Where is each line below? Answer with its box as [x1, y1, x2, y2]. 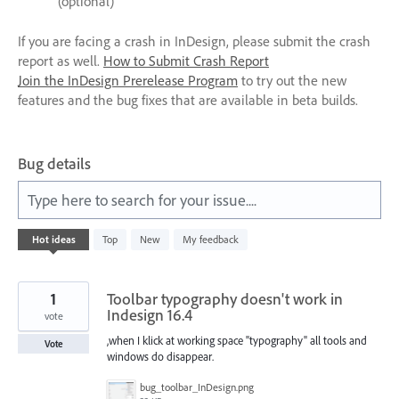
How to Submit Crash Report [103, 51, 269, 69]
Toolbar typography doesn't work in [107, 288, 343, 309]
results [18, 238, 49, 255]
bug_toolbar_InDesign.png [140, 379, 254, 394]
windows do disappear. [107, 348, 214, 363]
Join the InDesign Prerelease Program [18, 70, 238, 89]
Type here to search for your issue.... [28, 189, 256, 210]
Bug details [18, 152, 91, 174]
